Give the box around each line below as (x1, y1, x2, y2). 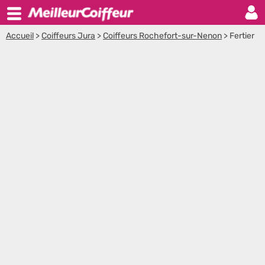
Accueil (6, 31, 34, 41)
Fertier (230, 31, 254, 41)
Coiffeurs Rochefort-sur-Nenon (103, 31, 222, 41)
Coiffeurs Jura (41, 31, 95, 41)
